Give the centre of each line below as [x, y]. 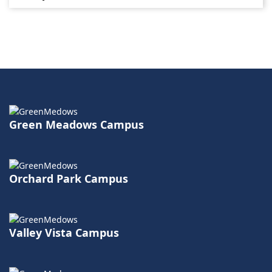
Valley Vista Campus [64, 233]
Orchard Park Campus [69, 178]
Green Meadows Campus [76, 124]
